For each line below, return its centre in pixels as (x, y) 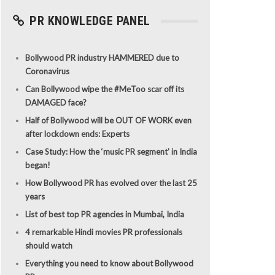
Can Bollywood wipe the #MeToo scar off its (104, 89)
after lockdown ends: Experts (77, 134)
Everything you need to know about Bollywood (109, 263)
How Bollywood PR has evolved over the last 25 (111, 183)
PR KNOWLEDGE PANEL (88, 21)
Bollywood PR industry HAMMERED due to (102, 57)
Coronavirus (47, 71)
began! (37, 165)
